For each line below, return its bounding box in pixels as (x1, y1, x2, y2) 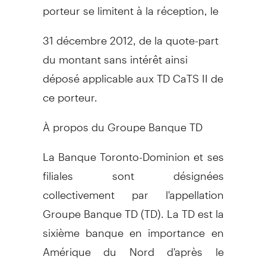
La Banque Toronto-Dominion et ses (42, 140, 224, 163)
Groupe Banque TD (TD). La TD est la (42, 197, 224, 220)
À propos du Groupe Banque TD (42, 110, 202, 134)
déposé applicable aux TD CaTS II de (42, 61, 223, 85)
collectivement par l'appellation (42, 178, 224, 201)
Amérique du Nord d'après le (42, 235, 224, 258)
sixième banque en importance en (42, 216, 224, 239)
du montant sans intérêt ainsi (42, 42, 188, 66)
